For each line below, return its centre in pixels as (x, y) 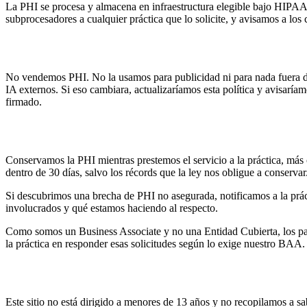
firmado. (24, 101)
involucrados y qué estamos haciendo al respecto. (112, 208)
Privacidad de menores (82, 272)
